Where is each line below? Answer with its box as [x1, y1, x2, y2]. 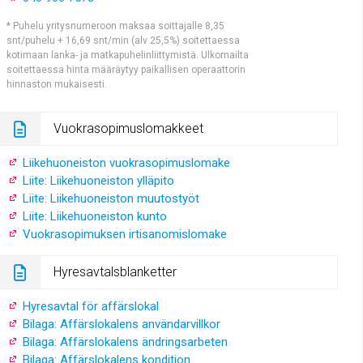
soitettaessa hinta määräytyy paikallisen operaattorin [6, 63, 246, 75]
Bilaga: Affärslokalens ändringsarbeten [19, 334, 228, 349]
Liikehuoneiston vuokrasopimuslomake [19, 155, 231, 170]
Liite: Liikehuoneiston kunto [19, 208, 168, 224]
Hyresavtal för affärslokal [19, 298, 160, 314]
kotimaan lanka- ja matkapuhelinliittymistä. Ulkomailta [6, 49, 250, 61]
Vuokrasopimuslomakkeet [53, 120, 204, 136]
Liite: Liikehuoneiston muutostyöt [19, 190, 200, 206]
